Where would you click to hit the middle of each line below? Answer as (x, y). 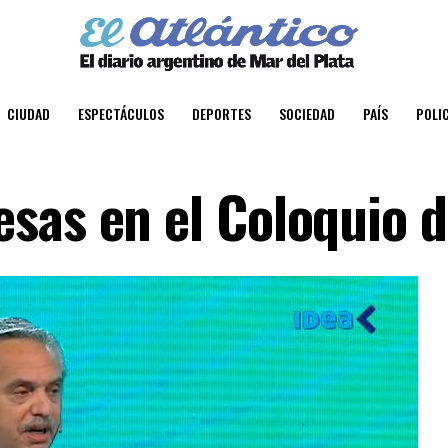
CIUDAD (28, 113)
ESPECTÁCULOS (121, 113)
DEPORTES (221, 113)
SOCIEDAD (307, 113)
